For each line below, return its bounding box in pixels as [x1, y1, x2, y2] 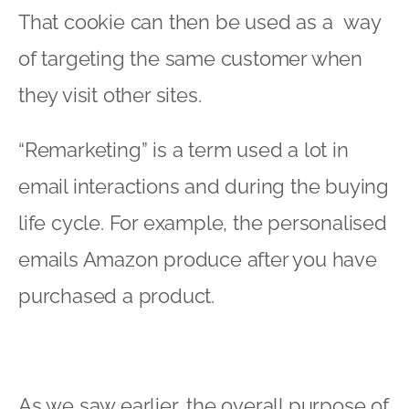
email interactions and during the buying [18, 173, 389, 198]
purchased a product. [18, 283, 215, 308]
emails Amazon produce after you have [18, 246, 377, 271]
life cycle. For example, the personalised [18, 210, 387, 235]
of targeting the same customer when [18, 46, 362, 70]
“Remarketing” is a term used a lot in [18, 137, 349, 162]
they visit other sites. [18, 82, 202, 107]
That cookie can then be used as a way [18, 9, 381, 34]
